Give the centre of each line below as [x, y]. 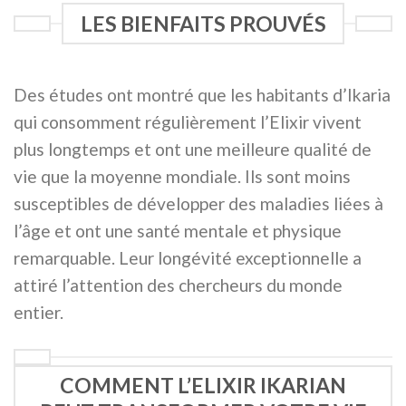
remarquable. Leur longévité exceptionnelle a [188, 257]
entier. [39, 312]
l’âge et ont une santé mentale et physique [178, 230]
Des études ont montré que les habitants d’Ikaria [202, 94]
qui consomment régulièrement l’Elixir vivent [188, 121]
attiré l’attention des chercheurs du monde [178, 285]
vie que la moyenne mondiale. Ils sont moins [182, 176]
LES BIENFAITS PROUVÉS [203, 23]
